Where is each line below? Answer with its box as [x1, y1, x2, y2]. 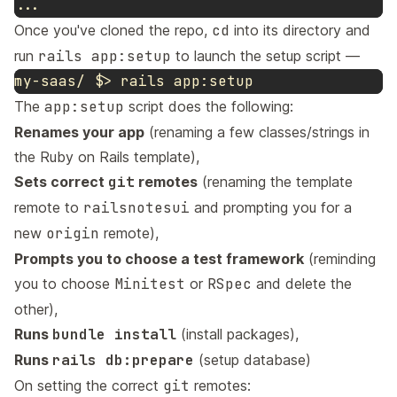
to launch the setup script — [171, 47, 360, 65]
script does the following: [124, 97, 293, 115]
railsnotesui [83, 198, 190, 217]
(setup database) [194, 351, 311, 369]
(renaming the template [198, 173, 353, 191]
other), [14, 300, 58, 318]
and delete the [252, 275, 352, 292]
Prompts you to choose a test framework [14, 250, 304, 268]
